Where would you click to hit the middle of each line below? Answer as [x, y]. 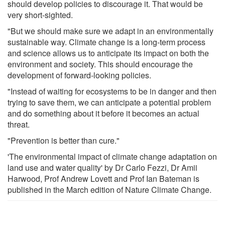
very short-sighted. [40, 15]
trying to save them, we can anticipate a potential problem [109, 102]
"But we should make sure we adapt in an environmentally [110, 31]
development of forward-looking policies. [79, 75]
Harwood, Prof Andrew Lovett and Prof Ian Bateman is [103, 178]
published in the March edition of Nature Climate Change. [109, 189]
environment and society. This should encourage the [100, 64]
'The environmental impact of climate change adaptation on [112, 156]
